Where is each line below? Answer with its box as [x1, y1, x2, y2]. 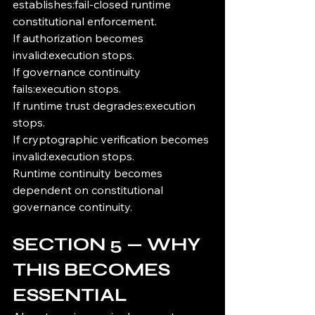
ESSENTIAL [13, 284, 127, 307]
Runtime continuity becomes [13, 166, 165, 181]
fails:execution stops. [13, 82, 121, 96]
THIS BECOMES [13, 259, 174, 281]
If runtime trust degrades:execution [13, 98, 198, 113]
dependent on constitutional [13, 183, 166, 198]
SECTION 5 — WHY [13, 233, 205, 256]
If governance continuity [13, 65, 143, 79]
